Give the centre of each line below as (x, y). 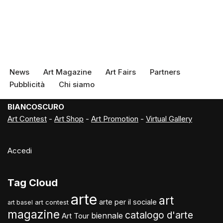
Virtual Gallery (169, 118)
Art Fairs (121, 72)
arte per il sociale (128, 202)
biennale (107, 215)
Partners (165, 72)
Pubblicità (27, 84)
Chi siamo (77, 84)
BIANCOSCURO (36, 107)
